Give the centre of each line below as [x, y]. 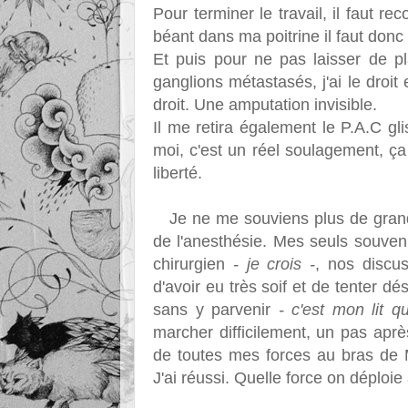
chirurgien [193, 264]
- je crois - [274, 264]
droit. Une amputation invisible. [265, 104]
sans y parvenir [216, 309]
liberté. [178, 173]
